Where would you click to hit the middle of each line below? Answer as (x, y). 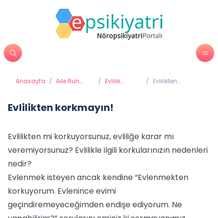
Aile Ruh (68, 81)
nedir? (20, 164)
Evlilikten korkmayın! (61, 108)
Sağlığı (66, 89)
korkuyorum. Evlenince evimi (62, 191)
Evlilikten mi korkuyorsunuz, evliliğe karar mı (91, 136)
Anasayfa (30, 81)
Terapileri (119, 89)
